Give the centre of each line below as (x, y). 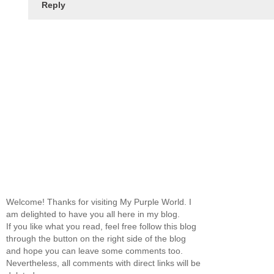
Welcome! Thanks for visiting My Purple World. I (99, 202)
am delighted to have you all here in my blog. (93, 214)
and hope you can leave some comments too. (94, 251)
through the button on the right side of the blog (96, 239)
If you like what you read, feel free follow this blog (101, 227)
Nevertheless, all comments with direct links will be (103, 263)
